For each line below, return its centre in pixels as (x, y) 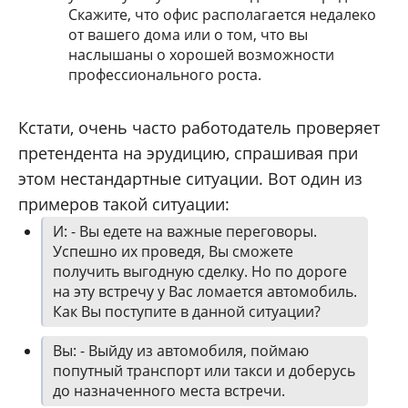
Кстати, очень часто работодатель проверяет (199, 128)
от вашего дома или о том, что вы (188, 35)
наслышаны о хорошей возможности (201, 55)
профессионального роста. (165, 75)
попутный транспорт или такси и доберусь (204, 371)
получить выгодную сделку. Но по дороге (200, 272)
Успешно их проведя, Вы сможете (173, 252)
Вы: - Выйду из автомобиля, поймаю (181, 351)
